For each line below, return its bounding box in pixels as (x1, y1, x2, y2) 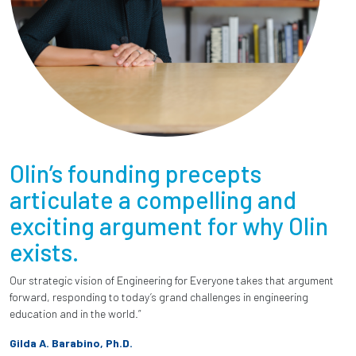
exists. (10, 238, 79, 267)
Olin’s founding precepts (10, 159, 261, 188)
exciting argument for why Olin (10, 211, 328, 241)
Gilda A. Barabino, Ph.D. (10, 336, 133, 350)
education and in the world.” (10, 307, 141, 321)
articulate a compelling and (10, 185, 296, 215)
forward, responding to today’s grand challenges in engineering (10, 290, 308, 304)
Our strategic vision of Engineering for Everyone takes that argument (10, 273, 334, 288)
